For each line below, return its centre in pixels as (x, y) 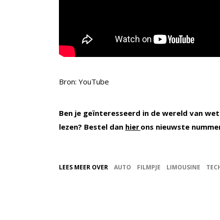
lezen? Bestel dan (92, 126)
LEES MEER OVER (83, 167)
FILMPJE (149, 167)
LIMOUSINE (183, 167)
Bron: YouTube (84, 81)
